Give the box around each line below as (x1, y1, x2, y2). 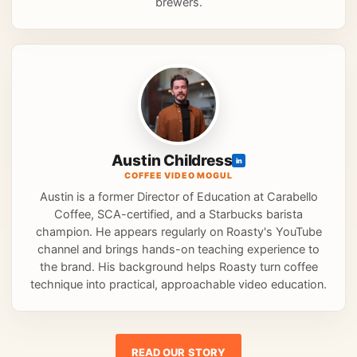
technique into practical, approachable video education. (30, 277, 327, 292)
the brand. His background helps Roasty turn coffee (39, 260, 318, 275)
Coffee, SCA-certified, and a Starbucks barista (54, 207, 303, 222)
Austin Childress (111, 151, 233, 171)
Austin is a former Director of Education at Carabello (39, 190, 318, 205)
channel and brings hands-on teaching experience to (37, 242, 320, 257)
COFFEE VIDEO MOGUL (124, 171, 233, 182)
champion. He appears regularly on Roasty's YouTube (35, 225, 322, 240)
